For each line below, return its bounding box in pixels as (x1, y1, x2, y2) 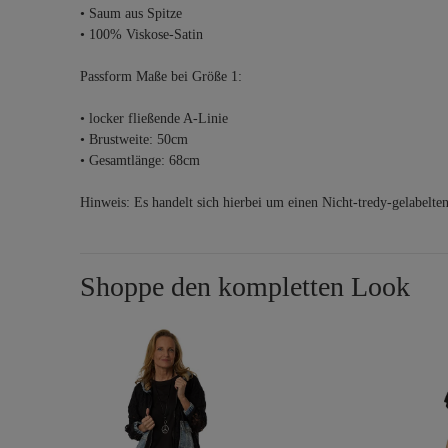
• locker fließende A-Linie (80, 111, 228, 126)
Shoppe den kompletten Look (80, 271, 410, 302)
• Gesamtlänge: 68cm (80, 153, 200, 168)
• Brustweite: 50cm (80, 132, 188, 147)
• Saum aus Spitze (80, 6, 182, 21)
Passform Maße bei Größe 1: (80, 69, 242, 84)
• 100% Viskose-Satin (80, 27, 203, 42)
